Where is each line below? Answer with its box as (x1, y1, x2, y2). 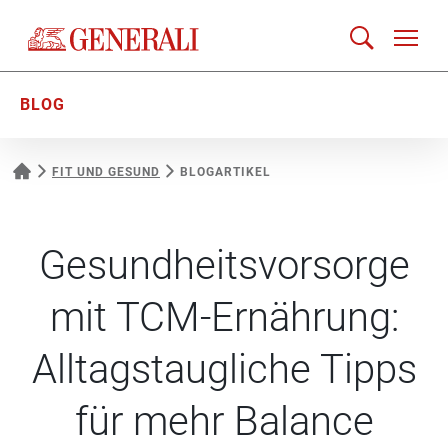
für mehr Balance (74, 398, 374, 445)
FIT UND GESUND (52, 165, 160, 179)
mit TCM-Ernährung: (49, 294, 399, 341)
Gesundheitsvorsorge (38, 242, 410, 289)
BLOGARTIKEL (180, 165, 271, 179)
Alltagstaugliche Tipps (31, 346, 417, 393)
